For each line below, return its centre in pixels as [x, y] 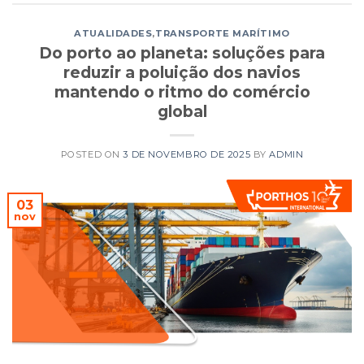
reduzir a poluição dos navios [182, 73]
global [182, 112]
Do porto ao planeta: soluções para [182, 53]
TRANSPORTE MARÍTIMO [223, 34]
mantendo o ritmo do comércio [182, 92]
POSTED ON [92, 155]
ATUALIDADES [113, 34]
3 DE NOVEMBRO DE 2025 [187, 155]
